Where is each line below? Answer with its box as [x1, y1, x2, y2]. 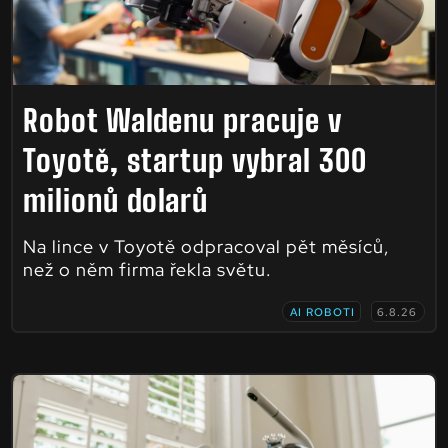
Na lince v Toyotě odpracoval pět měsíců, [22, 234, 390, 258]
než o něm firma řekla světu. [22, 257, 272, 281]
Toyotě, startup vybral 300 [22, 141, 367, 178]
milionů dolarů [22, 181, 208, 218]
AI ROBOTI [290, 304, 356, 319]
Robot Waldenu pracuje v [22, 101, 341, 138]
